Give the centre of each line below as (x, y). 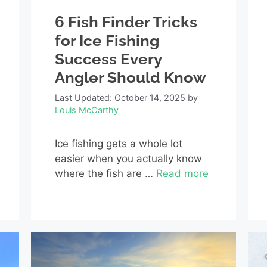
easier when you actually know (129, 159)
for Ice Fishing (107, 41)
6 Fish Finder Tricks (126, 22)
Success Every (108, 59)
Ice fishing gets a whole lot (119, 144)
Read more (183, 174)
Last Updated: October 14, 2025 (120, 98)
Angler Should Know (131, 78)
